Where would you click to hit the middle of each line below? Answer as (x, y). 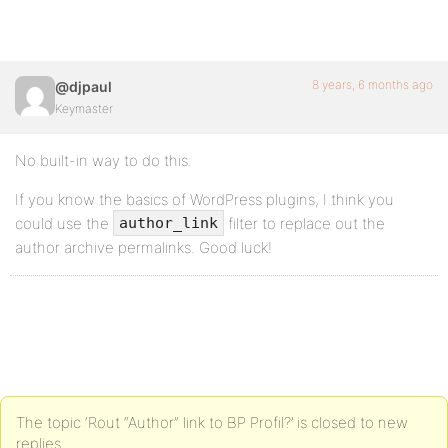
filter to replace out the (304, 223)
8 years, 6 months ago (372, 84)
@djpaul (83, 86)
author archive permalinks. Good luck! (143, 248)
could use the (64, 223)
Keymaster (84, 108)
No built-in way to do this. (103, 160)
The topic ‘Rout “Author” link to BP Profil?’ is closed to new (212, 423)
